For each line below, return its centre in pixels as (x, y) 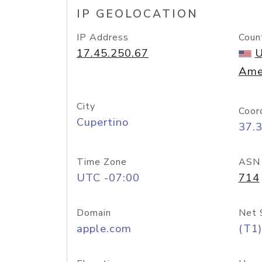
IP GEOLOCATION (137, 14)
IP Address (103, 37)
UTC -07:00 (108, 178)
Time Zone (102, 162)
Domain (94, 213)
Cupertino (103, 122)
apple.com (104, 229)
